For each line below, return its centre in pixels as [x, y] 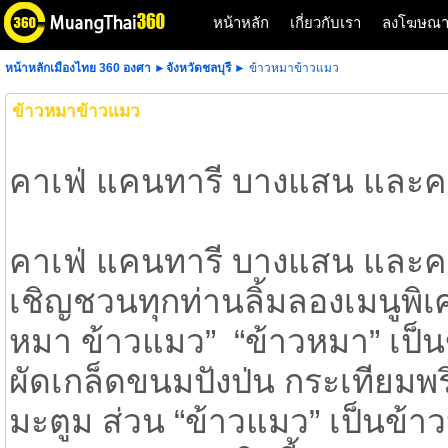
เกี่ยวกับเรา [325, 22]
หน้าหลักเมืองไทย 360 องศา [78, 68]
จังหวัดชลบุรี [198, 68]
